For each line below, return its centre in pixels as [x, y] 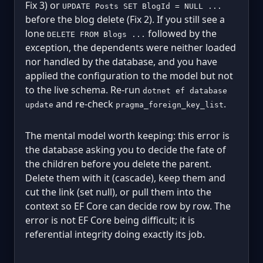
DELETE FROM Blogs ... [96, 34]
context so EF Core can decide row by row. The [128, 206]
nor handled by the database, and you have [121, 61]
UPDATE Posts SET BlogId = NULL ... [142, 6]
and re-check [85, 104]
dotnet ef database [185, 90]
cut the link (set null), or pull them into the [118, 192]
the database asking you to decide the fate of [126, 149]
